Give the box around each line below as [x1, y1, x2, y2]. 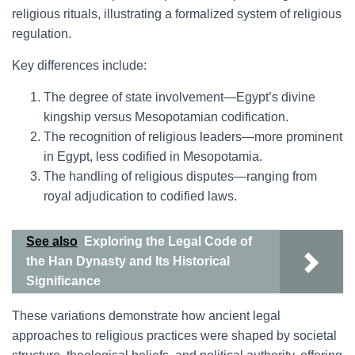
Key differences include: [12, 59, 147, 72]
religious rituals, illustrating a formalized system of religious [12, 7, 342, 21]
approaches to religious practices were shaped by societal [12, 329, 337, 342]
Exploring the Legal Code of [84, 235, 252, 248]
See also [26, 235, 78, 248]
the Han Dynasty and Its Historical [26, 254, 230, 268]
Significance [26, 274, 101, 288]
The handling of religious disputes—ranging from [44, 170, 317, 183]
